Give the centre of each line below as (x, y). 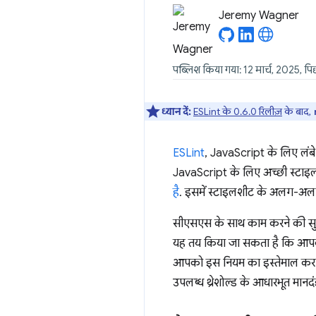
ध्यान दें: (176, 111)
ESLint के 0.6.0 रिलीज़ (238, 111)
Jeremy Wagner (259, 16)
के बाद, (298, 111)
